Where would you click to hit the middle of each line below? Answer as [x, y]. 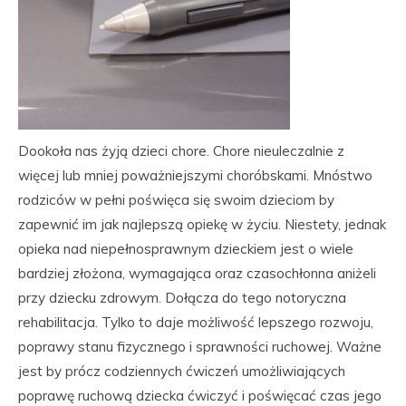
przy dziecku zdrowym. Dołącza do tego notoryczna [182, 298]
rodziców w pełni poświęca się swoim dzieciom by [176, 200]
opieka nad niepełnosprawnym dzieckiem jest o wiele [186, 249]
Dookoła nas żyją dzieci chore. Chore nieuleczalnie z [181, 151]
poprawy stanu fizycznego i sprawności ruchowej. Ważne [200, 347]
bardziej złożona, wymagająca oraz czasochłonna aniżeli [197, 273]
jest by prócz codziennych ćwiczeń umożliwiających [182, 371]
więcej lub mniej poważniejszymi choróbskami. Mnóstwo [195, 175]
